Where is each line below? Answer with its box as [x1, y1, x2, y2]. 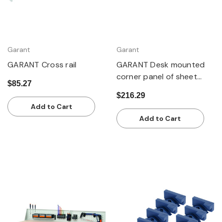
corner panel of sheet [116, 71, 197, 82]
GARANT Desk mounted [116, 59, 205, 70]
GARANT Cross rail [7, 59, 77, 70]
